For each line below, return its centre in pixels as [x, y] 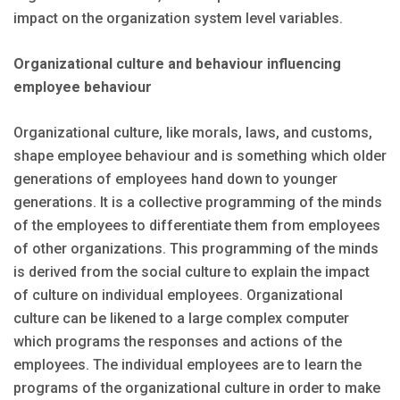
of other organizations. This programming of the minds [196, 249]
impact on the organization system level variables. [178, 19]
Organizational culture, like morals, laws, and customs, [193, 133]
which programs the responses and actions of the [178, 342]
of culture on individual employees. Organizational [178, 296]
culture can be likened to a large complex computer [181, 319]
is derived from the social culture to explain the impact [192, 272]
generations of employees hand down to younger [175, 179]
